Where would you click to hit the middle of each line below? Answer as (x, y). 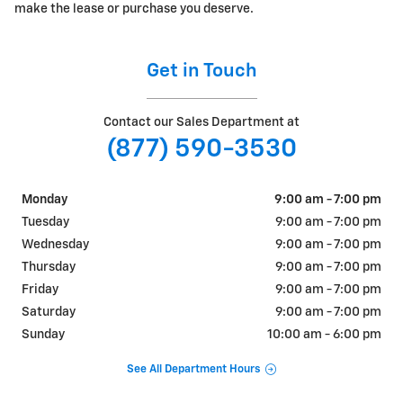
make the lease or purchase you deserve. (134, 9)
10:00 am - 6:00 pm (324, 334)
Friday (40, 289)
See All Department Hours (193, 370)
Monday (45, 199)
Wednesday (55, 244)
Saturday (49, 312)
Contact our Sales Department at (201, 122)
